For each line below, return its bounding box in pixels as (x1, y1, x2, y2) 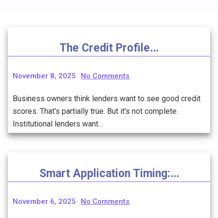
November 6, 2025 (13, 197, 76, 206)
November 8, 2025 (13, 72, 76, 81)
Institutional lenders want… (13, 119, 103, 129)
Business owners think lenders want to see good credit (13, 94, 200, 104)
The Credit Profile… (59, 41, 159, 55)
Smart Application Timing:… (39, 166, 179, 180)
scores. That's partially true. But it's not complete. (13, 107, 178, 116)
